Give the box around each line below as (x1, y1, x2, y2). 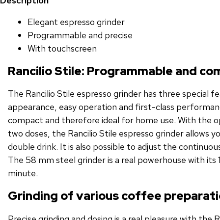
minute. (8, 167, 38, 179)
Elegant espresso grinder (27, 16, 125, 27)
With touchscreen (27, 42, 97, 54)
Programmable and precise (27, 29, 133, 41)
